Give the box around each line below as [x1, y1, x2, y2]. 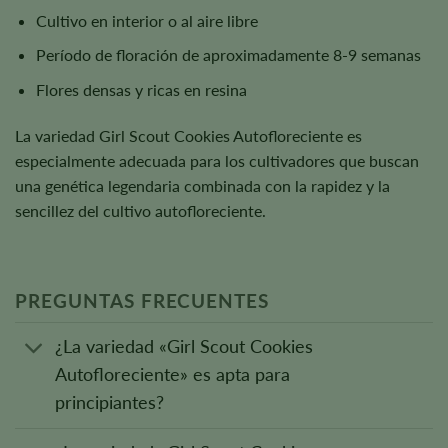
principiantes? [55, 392, 165, 414]
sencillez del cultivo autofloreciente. [15, 200, 266, 220]
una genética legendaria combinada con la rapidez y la [15, 175, 390, 195]
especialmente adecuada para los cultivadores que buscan [15, 150, 419, 170]
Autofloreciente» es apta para [55, 364, 291, 386]
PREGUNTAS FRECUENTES [15, 289, 270, 313]
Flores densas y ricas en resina [35, 79, 247, 99]
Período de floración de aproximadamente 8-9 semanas [35, 45, 421, 65]
